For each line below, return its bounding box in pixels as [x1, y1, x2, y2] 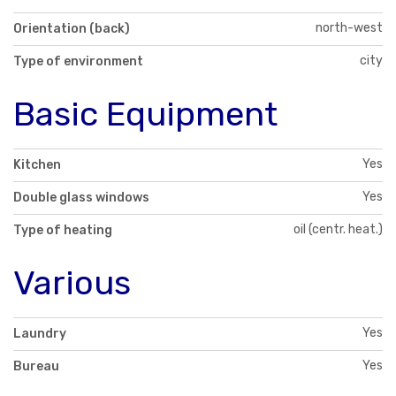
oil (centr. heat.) [293, 221, 383, 237]
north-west [316, 19, 383, 35]
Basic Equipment [13, 93, 278, 134]
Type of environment [13, 53, 143, 69]
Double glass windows [13, 189, 149, 205]
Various [13, 262, 131, 303]
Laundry [13, 325, 66, 341]
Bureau [13, 358, 59, 374]
